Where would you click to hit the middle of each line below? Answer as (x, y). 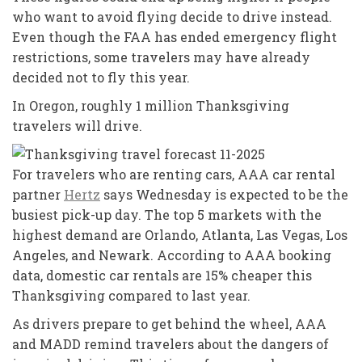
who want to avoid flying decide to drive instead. (172, 16)
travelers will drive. (77, 125)
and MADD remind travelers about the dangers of (170, 343)
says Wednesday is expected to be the (224, 194)
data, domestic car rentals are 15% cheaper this (162, 275)
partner (38, 194)
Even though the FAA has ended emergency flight (175, 36)
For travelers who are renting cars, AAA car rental (174, 174)
